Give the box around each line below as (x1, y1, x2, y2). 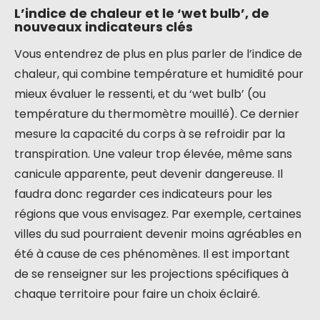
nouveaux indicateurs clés (14, 18, 193, 36)
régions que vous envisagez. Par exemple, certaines (14, 206, 301, 222)
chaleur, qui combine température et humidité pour (14, 66, 304, 82)
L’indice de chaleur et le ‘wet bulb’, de (14, 4, 269, 22)
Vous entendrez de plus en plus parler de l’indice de (14, 46, 302, 62)
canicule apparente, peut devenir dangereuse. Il (14, 166, 283, 182)
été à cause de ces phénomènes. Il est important (14, 246, 290, 262)
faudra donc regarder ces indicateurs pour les (14, 186, 272, 202)
